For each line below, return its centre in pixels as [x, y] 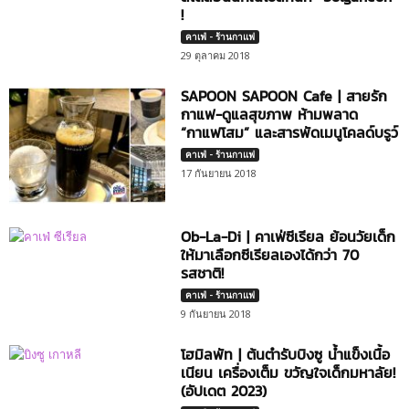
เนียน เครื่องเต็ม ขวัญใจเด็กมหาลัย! [288, 373]
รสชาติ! [203, 273]
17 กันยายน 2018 [219, 173]
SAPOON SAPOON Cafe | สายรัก [284, 95]
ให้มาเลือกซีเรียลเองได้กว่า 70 [270, 255]
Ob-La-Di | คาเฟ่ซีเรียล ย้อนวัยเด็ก [288, 237]
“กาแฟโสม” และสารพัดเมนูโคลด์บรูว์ [290, 132]
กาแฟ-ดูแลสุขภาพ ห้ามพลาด [270, 114]
